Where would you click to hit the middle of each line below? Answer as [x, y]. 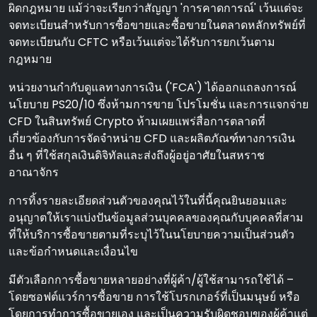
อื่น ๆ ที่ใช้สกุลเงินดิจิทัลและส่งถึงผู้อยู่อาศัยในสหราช [137, 155]
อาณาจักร [34, 172]
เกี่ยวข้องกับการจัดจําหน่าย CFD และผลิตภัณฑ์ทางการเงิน [152, 138]
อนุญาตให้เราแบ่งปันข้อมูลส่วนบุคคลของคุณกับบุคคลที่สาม [156, 218]
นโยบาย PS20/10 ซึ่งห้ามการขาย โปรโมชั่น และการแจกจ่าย [158, 104]
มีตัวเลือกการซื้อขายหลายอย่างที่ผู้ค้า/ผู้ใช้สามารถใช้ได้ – [151, 280]
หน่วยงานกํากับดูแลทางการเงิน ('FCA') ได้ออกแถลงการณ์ [152, 87]
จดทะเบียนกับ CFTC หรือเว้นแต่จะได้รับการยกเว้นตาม [142, 42]
